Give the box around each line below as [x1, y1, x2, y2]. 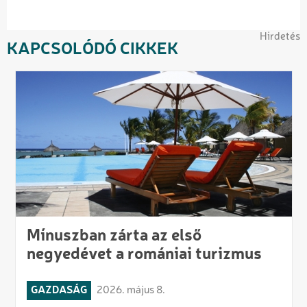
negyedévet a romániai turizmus [26, 246, 262, 263]
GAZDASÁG [30, 284, 87, 296]
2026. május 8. [96, 284, 165, 296]
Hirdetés [260, 31, 300, 42]
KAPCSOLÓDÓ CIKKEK [7, 41, 178, 58]
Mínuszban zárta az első [26, 228, 201, 245]
